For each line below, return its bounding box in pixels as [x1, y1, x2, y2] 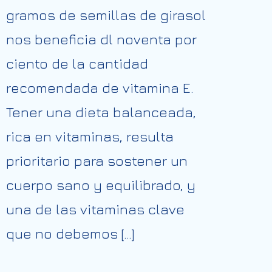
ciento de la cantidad [6, 55, 148, 72]
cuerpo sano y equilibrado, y [6, 177, 195, 193]
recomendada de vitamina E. [6, 80, 194, 96]
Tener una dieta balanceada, [6, 104, 196, 120]
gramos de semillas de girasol [6, 7, 206, 23]
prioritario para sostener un [6, 152, 188, 169]
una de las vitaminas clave [6, 201, 185, 217]
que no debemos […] [6, 225, 134, 242]
